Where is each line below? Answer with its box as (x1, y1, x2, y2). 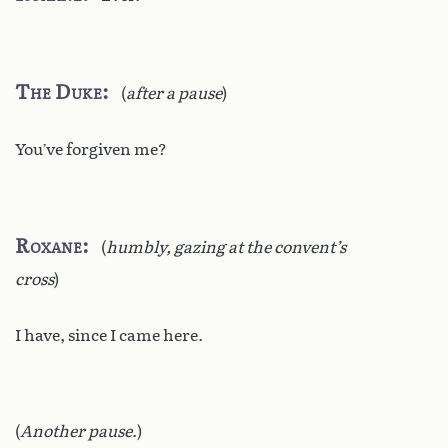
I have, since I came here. (15, 325, 203, 345)
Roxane (15, 233, 82, 258)
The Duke (15, 79, 102, 104)
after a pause (126, 83, 222, 103)
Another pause (20, 421, 132, 441)
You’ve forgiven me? (15, 139, 167, 159)
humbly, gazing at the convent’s (106, 237, 346, 257)
